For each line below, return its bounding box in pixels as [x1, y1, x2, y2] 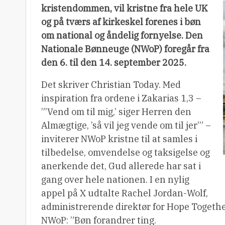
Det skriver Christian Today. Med [41, 79, 181, 90]
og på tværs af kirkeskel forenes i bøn [41, 16, 201, 28]
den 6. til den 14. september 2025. [41, 57, 186, 68]
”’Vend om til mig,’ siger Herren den [41, 106, 191, 118]
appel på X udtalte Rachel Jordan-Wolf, [41, 187, 208, 199]
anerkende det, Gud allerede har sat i [41, 160, 201, 172]
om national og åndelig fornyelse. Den [41, 30, 203, 41]
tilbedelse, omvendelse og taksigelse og [41, 147, 210, 158]
